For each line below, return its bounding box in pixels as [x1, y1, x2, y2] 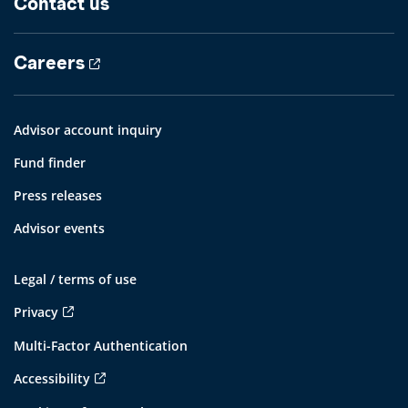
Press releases [14, 187, 102, 205]
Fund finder [14, 154, 86, 172]
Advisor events [14, 219, 105, 238]
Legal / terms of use [14, 270, 137, 289]
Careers [14, 52, 85, 75]
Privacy [14, 303, 58, 321]
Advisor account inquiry [14, 121, 162, 139]
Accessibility [14, 370, 90, 388]
